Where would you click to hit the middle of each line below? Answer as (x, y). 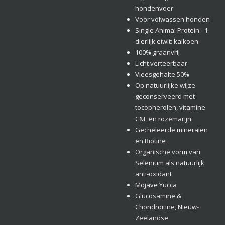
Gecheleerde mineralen (171, 130)
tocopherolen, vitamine (170, 107)
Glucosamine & (158, 196)
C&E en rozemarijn (163, 119)
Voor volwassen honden (172, 19)
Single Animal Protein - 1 (171, 30)
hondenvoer (154, 8)
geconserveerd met (165, 96)
